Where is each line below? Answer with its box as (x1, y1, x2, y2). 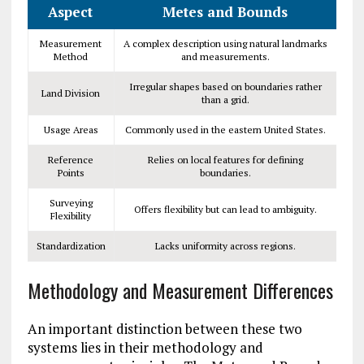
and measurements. (180, 50, 270, 63)
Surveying (49, 197, 93, 210)
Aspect (48, 2, 93, 22)
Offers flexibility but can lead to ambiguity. (133, 203, 317, 216)
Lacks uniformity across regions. (154, 240, 296, 253)
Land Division (41, 87, 101, 100)
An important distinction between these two (27, 319, 302, 339)
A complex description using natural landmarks (123, 37, 327, 50)
